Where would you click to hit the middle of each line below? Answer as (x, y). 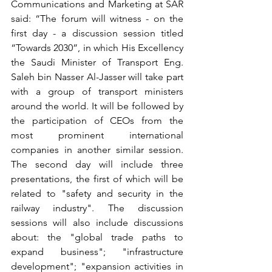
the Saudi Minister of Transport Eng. (97, 62)
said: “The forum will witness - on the (97, 18)
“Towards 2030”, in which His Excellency (97, 47)
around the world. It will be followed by (97, 106)
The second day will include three (97, 164)
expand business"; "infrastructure (97, 251)
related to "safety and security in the (97, 193)
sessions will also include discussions (97, 222)
